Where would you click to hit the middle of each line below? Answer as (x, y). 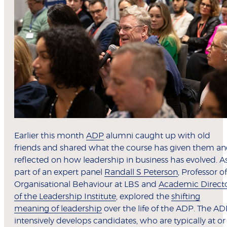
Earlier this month (50, 136)
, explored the (144, 197)
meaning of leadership (58, 209)
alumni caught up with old (157, 136)
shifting (186, 197)
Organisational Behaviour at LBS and (86, 185)
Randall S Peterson (141, 173)
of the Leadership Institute (65, 197)
